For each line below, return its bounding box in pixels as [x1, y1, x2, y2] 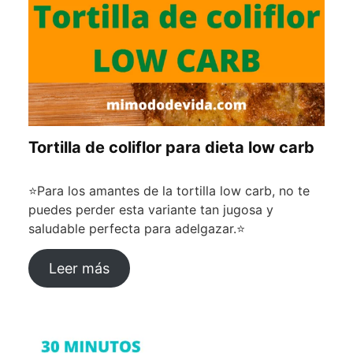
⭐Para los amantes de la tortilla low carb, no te [28, 183, 310, 199]
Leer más [48, 260, 110, 277]
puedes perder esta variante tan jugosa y [28, 202, 273, 218]
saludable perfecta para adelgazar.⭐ [28, 221, 245, 237]
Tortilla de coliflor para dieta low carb [28, 138, 314, 158]
